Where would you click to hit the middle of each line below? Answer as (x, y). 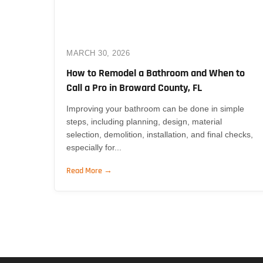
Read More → (89, 171)
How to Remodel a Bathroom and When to (156, 73)
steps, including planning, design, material (144, 121)
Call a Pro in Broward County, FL (134, 87)
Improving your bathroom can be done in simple (155, 108)
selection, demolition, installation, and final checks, (160, 134)
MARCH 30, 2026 (98, 53)
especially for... (94, 147)
